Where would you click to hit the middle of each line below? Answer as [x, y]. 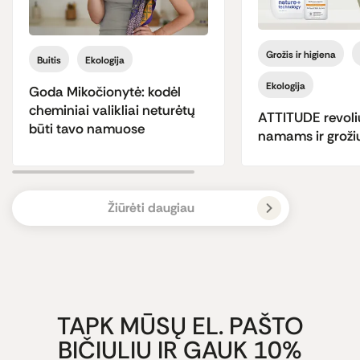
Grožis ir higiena [301, 54]
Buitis [49, 61]
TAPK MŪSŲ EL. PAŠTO [180, 326]
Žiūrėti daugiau [151, 208]
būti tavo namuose [87, 129]
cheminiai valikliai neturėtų [112, 110]
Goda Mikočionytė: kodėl [105, 92]
